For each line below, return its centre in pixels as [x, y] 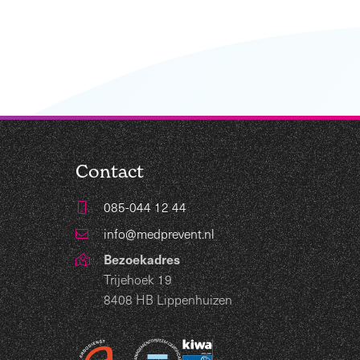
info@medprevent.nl [160, 233]
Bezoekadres [142, 259]
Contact [110, 170]
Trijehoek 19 [138, 280]
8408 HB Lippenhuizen [168, 300]
